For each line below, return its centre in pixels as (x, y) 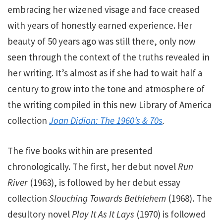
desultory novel (40, 214)
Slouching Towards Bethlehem (108, 198)
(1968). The (189, 198)
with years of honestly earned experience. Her (100, 26)
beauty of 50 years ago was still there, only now (102, 41)
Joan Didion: (75, 121)
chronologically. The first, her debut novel (93, 166)
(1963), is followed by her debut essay (105, 182)
